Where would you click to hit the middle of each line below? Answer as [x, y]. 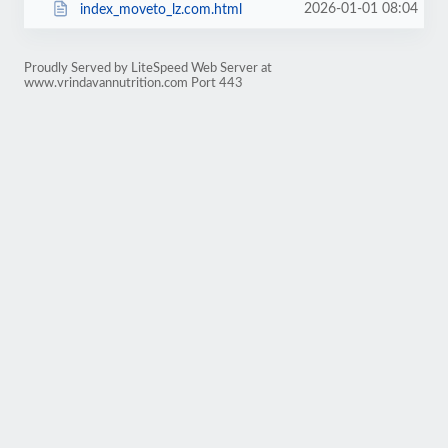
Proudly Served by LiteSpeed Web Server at [148, 68]
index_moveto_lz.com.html [160, 9]
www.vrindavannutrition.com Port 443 [133, 83]
